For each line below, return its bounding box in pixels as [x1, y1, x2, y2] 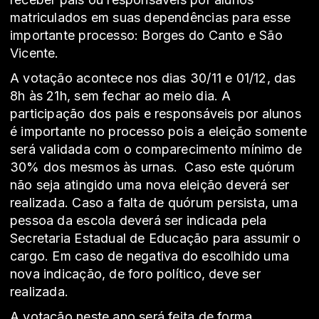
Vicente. [10, 46, 59, 61]
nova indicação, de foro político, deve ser [10, 266, 261, 282]
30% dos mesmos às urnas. [10, 159, 182, 175]
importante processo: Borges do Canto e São [10, 28, 283, 43]
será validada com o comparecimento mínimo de [10, 142, 303, 157]
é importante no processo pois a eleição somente [10, 124, 307, 140]
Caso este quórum [184, 159, 295, 175]
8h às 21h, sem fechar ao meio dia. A [10, 88, 231, 104]
